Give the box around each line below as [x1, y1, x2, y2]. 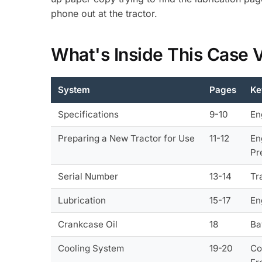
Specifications [58, 108, 119, 120]
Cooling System [58, 242, 125, 254]
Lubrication [58, 194, 106, 206]
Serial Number [58, 170, 119, 182]
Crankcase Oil [58, 218, 118, 230]
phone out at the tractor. [51, 7, 158, 19]
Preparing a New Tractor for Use [58, 132, 195, 144]
